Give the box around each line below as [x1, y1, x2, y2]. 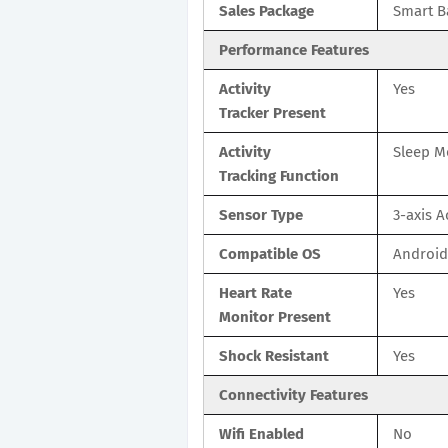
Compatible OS [219, 244, 321, 263]
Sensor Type [219, 205, 303, 224]
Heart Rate [219, 283, 292, 302]
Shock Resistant [219, 346, 329, 365]
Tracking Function [219, 166, 339, 185]
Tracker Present [219, 103, 326, 122]
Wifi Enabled [219, 424, 304, 443]
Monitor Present [219, 307, 331, 326]
